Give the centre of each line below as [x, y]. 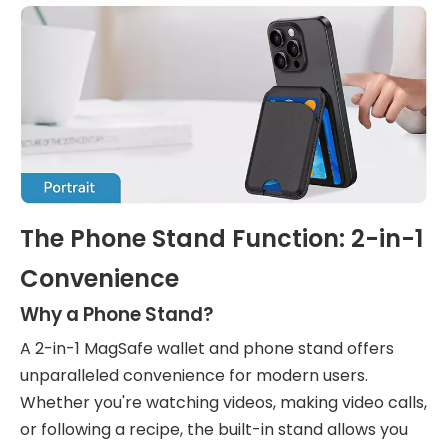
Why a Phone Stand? [116, 314]
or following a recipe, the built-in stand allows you [214, 429]
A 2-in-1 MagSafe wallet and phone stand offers [207, 348]
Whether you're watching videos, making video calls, [223, 402]
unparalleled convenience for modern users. [194, 375]
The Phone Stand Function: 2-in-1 [221, 238]
